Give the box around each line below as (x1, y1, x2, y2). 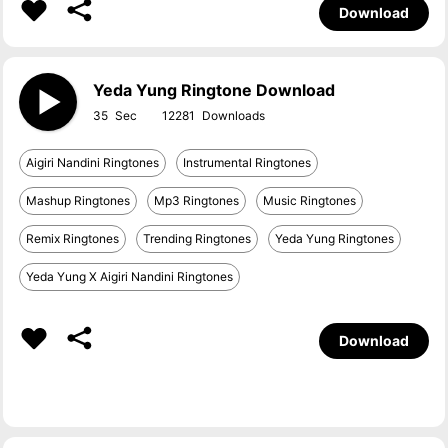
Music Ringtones (263, 193, 357, 208)
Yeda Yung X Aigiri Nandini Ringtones (26, 269, 234, 284)
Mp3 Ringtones (154, 193, 240, 208)
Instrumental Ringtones (183, 155, 312, 170)
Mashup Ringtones (26, 193, 131, 208)
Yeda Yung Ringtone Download (93, 80, 336, 100)
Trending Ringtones (143, 231, 252, 246)
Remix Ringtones (26, 231, 120, 246)
